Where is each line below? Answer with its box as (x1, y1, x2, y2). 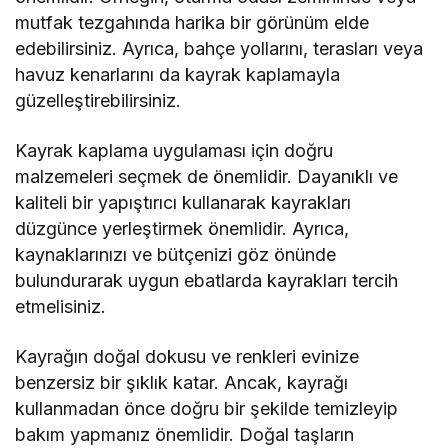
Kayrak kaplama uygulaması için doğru (15, 140, 334, 162)
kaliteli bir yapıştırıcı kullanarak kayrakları (15, 192, 352, 214)
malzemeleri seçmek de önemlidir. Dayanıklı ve (15, 166, 399, 188)
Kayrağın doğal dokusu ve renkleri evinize (15, 346, 360, 368)
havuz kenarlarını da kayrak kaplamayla (15, 64, 341, 86)
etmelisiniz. (15, 296, 106, 318)
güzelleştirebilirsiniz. (15, 90, 181, 112)
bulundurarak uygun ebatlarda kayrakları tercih (15, 270, 399, 292)
